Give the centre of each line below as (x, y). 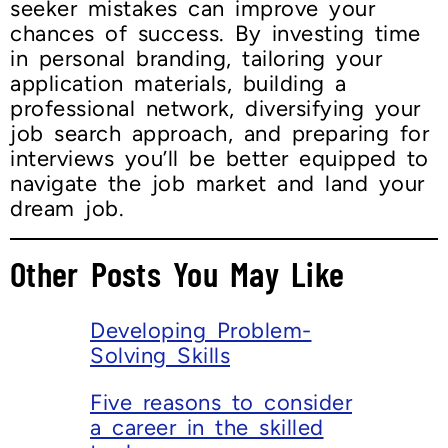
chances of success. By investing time (215, 34)
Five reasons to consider (221, 403)
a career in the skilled (207, 428)
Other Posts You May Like (177, 273)
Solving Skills (160, 356)
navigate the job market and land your (217, 184)
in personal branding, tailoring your (196, 59)
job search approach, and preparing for (219, 134)
